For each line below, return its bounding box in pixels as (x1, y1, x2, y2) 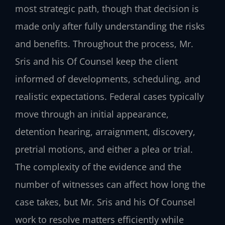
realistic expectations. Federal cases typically (15, 90, 204, 102)
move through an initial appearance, (15, 107, 169, 120)
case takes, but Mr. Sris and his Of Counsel (15, 195, 195, 208)
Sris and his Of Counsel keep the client (15, 55, 178, 67)
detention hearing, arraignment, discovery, (15, 125, 195, 138)
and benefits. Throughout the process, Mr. (15, 37, 193, 50)
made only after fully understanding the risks (15, 20, 205, 32)
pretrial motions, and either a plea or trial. (15, 143, 193, 155)
